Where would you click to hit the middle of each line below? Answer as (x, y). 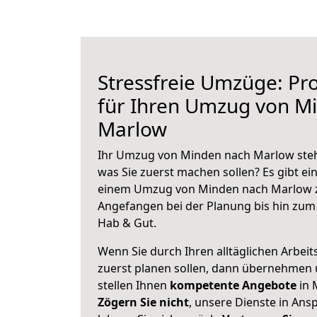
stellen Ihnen (134, 285)
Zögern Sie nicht (143, 302)
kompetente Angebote (233, 285)
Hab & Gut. (127, 223)
